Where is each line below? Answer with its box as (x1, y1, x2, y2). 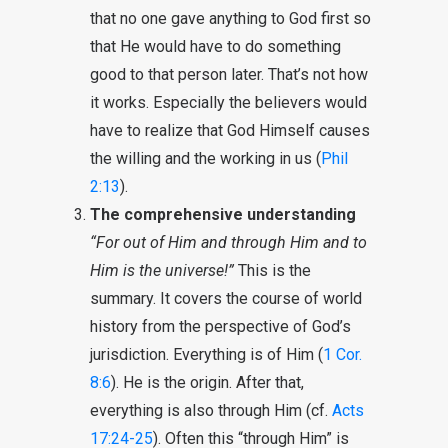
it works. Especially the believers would (90, 93, 367, 112)
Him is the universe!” (90, 261, 234, 280)
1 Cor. (323, 345, 362, 364)
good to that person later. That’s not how (90, 65, 368, 84)
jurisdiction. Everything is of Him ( (90, 345, 323, 364)
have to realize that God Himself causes (90, 121, 370, 140)
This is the (234, 261, 311, 280)
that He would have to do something (90, 37, 341, 56)
